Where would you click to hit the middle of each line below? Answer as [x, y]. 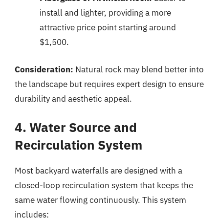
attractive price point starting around [108, 27]
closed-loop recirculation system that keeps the [104, 185]
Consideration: [44, 69]
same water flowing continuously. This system [100, 200]
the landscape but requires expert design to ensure [109, 84]
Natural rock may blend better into [139, 69]
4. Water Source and [76, 127]
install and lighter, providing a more [105, 13]
